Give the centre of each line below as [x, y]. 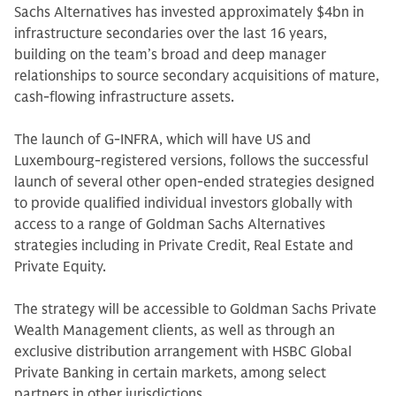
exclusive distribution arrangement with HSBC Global [183, 352]
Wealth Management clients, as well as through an [175, 331]
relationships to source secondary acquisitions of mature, [197, 76]
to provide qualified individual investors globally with [183, 203]
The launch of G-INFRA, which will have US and [163, 140]
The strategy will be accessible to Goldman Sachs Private [195, 309]
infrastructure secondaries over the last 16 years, [171, 34]
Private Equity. [60, 267]
